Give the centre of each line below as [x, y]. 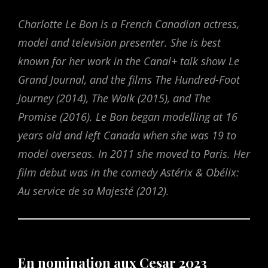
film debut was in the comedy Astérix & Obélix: [129, 173]
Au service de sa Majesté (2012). [94, 191]
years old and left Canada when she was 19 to [127, 135]
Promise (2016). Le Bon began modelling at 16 [128, 117]
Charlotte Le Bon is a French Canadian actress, [129, 24]
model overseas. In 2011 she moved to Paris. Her [134, 154]
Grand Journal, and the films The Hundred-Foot [129, 80]
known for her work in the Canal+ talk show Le [129, 61]
